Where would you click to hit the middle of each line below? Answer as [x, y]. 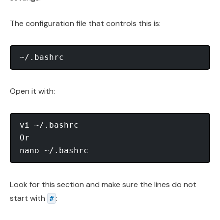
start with [28, 198]
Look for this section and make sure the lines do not [103, 185]
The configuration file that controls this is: [85, 24]
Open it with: [32, 91]
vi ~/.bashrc [49, 125]
